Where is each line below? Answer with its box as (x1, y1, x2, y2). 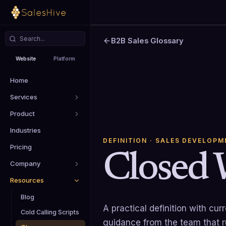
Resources (10, 176, 44, 184)
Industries (10, 126, 41, 134)
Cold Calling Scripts (21, 208, 79, 216)
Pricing (10, 143, 32, 151)
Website (16, 55, 36, 62)
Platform (53, 55, 76, 62)
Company (10, 159, 40, 167)
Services (10, 93, 37, 101)
